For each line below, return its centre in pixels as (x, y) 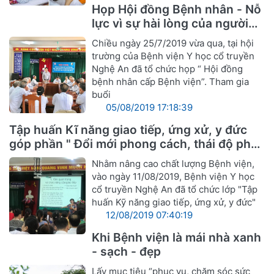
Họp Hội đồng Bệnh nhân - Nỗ (177, 9)
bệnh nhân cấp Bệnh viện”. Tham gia (171, 82)
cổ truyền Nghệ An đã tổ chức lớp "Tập (175, 190)
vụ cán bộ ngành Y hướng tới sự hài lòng (124, 158)
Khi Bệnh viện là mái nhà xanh (177, 238)
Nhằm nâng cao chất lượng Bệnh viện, (173, 164)
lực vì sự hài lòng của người (170, 23)
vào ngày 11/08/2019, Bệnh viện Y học (173, 177)
